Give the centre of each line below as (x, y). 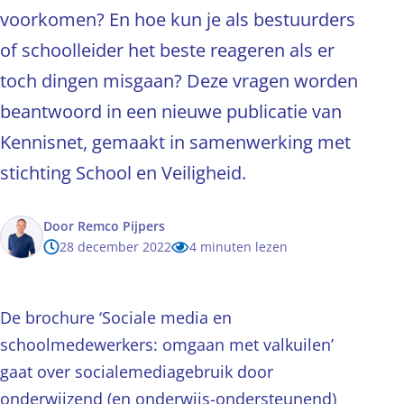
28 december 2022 (115, 247)
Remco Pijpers (121, 226)
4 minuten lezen (239, 247)
